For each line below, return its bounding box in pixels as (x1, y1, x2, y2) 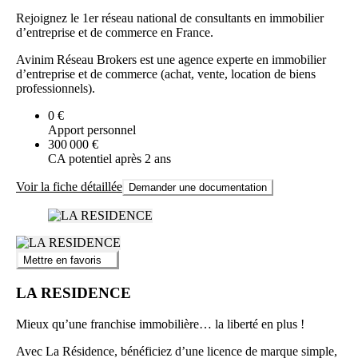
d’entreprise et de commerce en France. (16, 25, 213, 39)
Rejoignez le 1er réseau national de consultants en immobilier (16, 10, 324, 25)
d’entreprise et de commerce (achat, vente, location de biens (16, 66, 316, 81)
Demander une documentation (129, 181, 267, 193)
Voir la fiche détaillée (16, 179, 122, 193)
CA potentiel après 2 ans (48, 151, 171, 165)
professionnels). (16, 81, 95, 95)
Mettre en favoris (23, 254, 101, 267)
